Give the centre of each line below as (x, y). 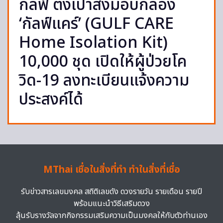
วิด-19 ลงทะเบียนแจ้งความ (104, 81)
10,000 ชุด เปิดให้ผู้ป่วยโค (103, 62)
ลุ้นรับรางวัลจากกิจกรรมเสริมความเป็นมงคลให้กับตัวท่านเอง (111, 216)
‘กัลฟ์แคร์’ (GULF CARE (96, 24)
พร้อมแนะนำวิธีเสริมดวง (111, 204)
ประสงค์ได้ (51, 100)
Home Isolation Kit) (93, 43)
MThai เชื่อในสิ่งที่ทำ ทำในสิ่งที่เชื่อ (111, 170)
